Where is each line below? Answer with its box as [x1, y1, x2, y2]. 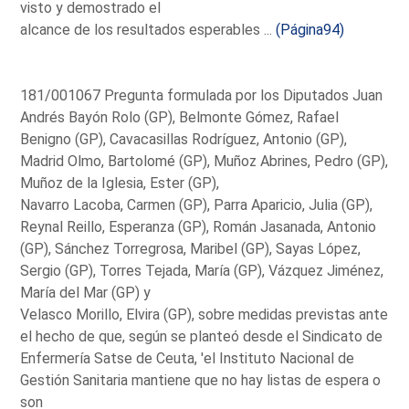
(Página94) [276, 20, 345, 38]
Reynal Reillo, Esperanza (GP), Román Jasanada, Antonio [20, 217, 377, 236]
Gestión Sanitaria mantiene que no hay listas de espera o [20, 371, 382, 389]
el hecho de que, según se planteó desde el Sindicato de [20, 327, 383, 345]
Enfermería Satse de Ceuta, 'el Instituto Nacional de [20, 349, 355, 367]
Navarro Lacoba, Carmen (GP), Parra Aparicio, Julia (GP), [20, 195, 373, 214]
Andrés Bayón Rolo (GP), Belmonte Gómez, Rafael [20, 108, 340, 126]
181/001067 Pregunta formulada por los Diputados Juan [20, 86, 383, 104]
